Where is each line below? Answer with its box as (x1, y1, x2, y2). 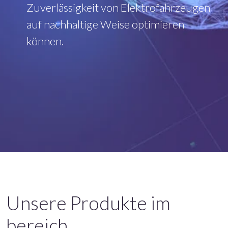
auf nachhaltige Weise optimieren (26, 17, 184, 31)
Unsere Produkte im (6, 191, 170, 214)
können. (26, 34, 64, 48)
